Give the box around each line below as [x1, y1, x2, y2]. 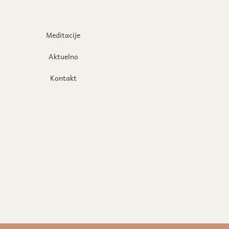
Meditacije [46, 29, 80, 40]
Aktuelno [48, 51, 78, 62]
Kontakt [50, 72, 77, 83]
